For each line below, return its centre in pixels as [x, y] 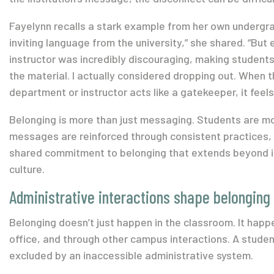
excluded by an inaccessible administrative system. [131, 255]
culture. [28, 169]
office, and [36, 239]
